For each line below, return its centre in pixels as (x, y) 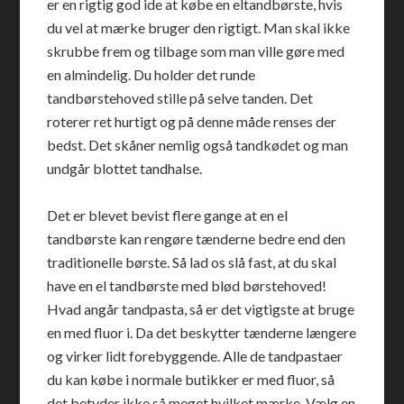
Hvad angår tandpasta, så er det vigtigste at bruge (201, 309)
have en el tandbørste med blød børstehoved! (187, 285)
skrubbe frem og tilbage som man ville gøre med (196, 51)
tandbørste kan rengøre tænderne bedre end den (197, 239)
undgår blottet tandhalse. (125, 168)
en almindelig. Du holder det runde (151, 74)
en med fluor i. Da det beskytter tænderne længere (202, 332)
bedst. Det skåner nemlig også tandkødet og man (198, 145)
